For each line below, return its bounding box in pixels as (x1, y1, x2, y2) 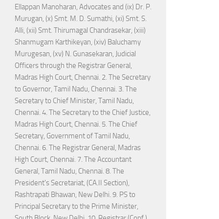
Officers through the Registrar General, (15, 61, 132, 70)
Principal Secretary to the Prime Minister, (15, 202, 138, 211)
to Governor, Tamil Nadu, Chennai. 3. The (15, 85, 137, 94)
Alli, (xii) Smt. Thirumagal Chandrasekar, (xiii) (15, 26, 146, 35)
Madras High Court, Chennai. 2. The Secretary (15, 73, 151, 82)
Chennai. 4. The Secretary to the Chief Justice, (15, 108, 151, 117)
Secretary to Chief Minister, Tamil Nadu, (15, 96, 134, 106)
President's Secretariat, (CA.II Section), (15, 178, 130, 188)
